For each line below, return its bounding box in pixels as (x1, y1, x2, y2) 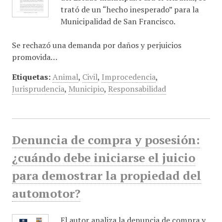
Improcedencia (101, 71, 156, 83)
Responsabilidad (108, 83, 166, 95)
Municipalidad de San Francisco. (60, 16, 175, 27)
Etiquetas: (11, 71, 51, 83)
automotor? (11, 185, 80, 202)
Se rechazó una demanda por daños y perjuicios (11, 40, 181, 51)
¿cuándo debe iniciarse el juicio (11, 150, 195, 166)
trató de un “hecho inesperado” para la (60, 4, 199, 15)
